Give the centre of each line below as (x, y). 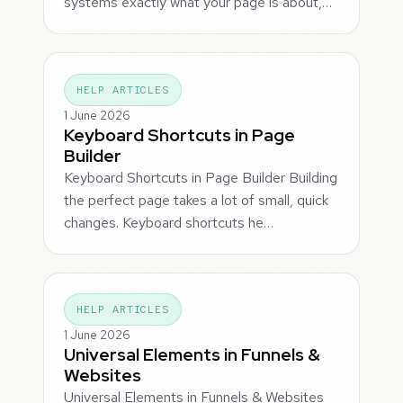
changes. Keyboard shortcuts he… (169, 222)
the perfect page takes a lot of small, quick (197, 200)
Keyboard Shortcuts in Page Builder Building (201, 177)
